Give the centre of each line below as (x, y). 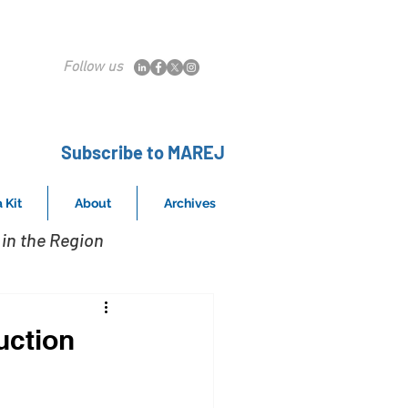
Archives (189, 203)
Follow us (93, 67)
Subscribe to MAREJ (143, 152)
